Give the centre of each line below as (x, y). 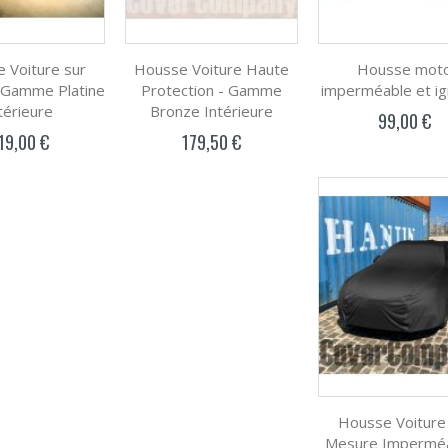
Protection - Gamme (212, 90)
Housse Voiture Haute (212, 69)
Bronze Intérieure (212, 111)
